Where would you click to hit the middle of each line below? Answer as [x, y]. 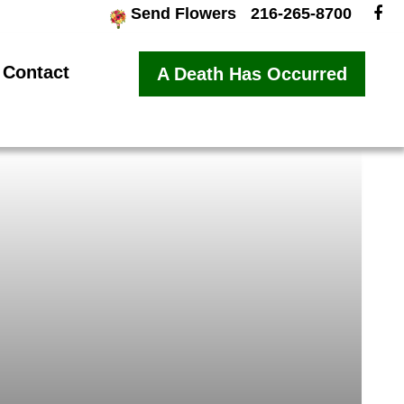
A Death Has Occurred [252, 74]
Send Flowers [184, 14]
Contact [36, 72]
